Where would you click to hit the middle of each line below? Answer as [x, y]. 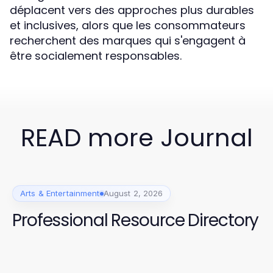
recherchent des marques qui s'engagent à [128, 41]
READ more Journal [136, 138]
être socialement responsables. [96, 56]
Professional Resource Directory [136, 220]
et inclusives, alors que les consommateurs [128, 25]
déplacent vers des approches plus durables [132, 10]
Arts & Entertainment [60, 193]
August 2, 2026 [133, 193]
